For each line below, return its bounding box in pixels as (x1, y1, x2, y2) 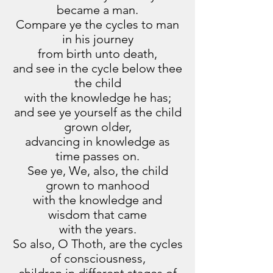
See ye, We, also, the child (27, 163, 168, 178)
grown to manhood (46, 178, 149, 193)
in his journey (62, 32, 133, 46)
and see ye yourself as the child (13, 105, 182, 119)
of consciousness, (49, 251, 146, 266)
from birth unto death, (38, 46, 157, 61)
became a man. (57, 2, 138, 17)
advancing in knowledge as (25, 134, 170, 149)
